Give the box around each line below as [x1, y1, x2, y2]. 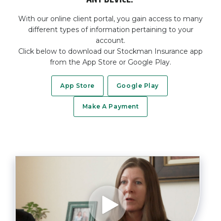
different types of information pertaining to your [28, 25, 193, 34]
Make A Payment [82, 103, 139, 110]
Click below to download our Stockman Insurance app [18, 47, 203, 56]
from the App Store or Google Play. [50, 58, 171, 67]
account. [96, 36, 125, 45]
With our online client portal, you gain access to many [18, 14, 203, 23]
